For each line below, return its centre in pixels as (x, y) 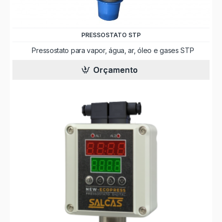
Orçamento (116, 70)
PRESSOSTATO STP (111, 35)
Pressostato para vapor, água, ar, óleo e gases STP (113, 50)
